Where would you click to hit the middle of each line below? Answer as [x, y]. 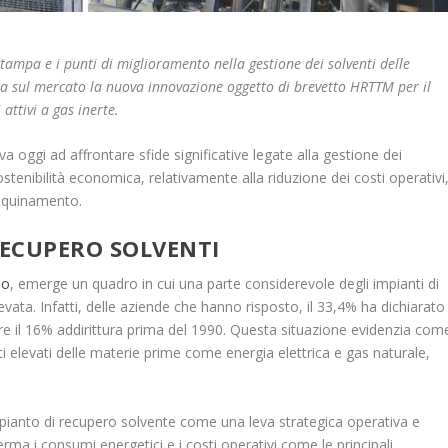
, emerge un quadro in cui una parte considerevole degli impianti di [225, 284]
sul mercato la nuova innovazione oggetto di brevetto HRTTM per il [222, 86]
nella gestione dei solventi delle [312, 63]
